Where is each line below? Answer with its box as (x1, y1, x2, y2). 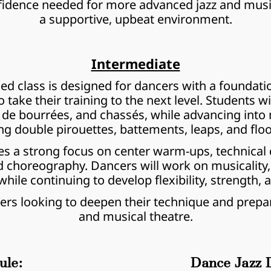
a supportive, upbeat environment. (39, 11, 232, 27)
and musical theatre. (78, 208, 193, 224)
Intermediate (91, 54, 180, 73)
